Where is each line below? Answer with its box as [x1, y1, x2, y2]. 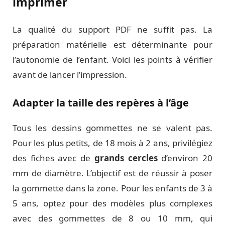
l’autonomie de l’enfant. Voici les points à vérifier [13, 53, 212, 65]
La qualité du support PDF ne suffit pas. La [13, 23, 212, 35]
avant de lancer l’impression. [13, 68, 127, 80]
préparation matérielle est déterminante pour [13, 38, 212, 50]
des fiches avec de [13, 152, 94, 164]
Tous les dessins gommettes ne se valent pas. [13, 122, 212, 134]
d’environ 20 [157, 152, 213, 164]
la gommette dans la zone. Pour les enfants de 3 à [13, 182, 212, 194]
